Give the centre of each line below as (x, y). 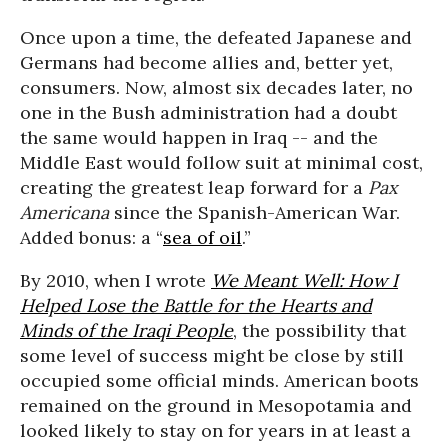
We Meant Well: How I (304, 280)
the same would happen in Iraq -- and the (199, 137)
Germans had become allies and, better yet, (206, 62)
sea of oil (202, 237)
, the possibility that (319, 330)
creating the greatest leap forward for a (194, 187)
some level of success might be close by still (212, 355)
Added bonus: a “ (91, 237)
